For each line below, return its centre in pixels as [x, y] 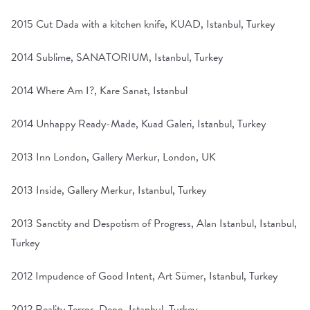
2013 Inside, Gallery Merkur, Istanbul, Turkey [109, 190]
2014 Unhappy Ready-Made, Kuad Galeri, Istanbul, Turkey [138, 124]
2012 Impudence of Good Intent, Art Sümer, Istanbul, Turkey [144, 276]
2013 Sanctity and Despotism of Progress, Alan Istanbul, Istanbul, [154, 224]
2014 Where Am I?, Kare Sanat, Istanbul [99, 91]
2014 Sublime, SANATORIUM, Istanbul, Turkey [117, 57]
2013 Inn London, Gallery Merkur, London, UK [113, 157]
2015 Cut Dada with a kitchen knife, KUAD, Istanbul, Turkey [143, 24]
